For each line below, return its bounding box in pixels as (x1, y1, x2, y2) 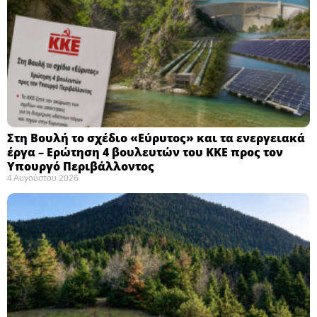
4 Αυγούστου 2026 (7, 173, 79, 183)
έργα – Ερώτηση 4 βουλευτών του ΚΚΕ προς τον (7, 144, 283, 160)
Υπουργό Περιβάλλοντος (7, 158, 154, 174)
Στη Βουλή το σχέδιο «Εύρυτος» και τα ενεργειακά (7, 129, 305, 146)
